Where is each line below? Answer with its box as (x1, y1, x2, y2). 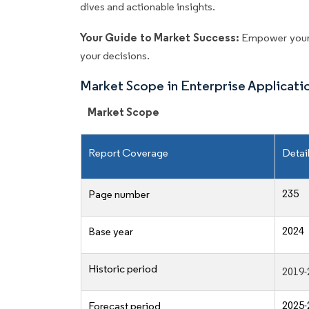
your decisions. (80, 49, 150, 63)
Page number (88, 188, 150, 201)
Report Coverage (88, 146, 168, 160)
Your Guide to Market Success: (80, 30, 242, 45)
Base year (88, 225, 133, 239)
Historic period (88, 262, 157, 276)
